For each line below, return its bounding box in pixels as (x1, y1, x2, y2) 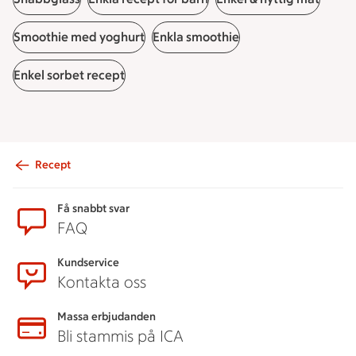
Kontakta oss (57, 273, 146, 292)
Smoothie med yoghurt (14, 29, 145, 44)
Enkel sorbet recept (14, 68, 125, 83)
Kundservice (57, 256, 119, 269)
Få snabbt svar (57, 202, 130, 215)
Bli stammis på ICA (57, 327, 184, 346)
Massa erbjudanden (57, 310, 156, 323)
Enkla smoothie (153, 29, 239, 44)
